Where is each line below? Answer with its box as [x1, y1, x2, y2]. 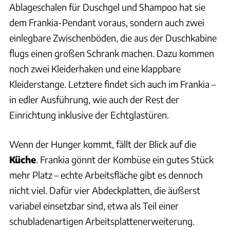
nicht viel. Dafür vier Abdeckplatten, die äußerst [9, 184, 200, 197]
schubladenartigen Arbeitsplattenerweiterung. [9, 215, 195, 227]
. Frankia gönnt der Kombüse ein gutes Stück [36, 154, 214, 166]
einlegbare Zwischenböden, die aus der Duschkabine [9, 32, 217, 44]
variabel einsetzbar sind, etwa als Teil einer [9, 200, 179, 212]
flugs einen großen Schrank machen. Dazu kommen [9, 47, 214, 60]
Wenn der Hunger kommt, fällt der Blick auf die [9, 138, 196, 150]
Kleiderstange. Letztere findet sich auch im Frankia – [9, 78, 216, 90]
